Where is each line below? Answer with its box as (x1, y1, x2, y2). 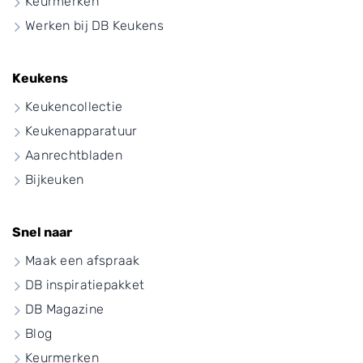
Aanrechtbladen (25, 147, 122, 163)
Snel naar (12, 224, 72, 240)
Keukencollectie (25, 98, 123, 114)
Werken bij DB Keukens (25, 17, 164, 33)
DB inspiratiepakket (25, 276, 145, 293)
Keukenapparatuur (25, 122, 138, 139)
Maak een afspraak (25, 252, 140, 268)
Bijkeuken (25, 171, 84, 187)
